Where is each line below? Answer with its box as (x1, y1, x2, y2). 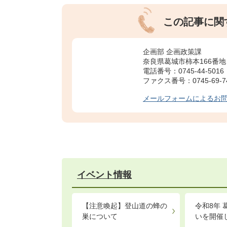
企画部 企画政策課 (143, 48, 202, 56)
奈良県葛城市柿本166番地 (143, 57, 226, 65)
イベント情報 (77, 170, 132, 180)
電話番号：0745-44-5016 (143, 67, 224, 75)
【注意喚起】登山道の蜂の (82, 202, 167, 210)
